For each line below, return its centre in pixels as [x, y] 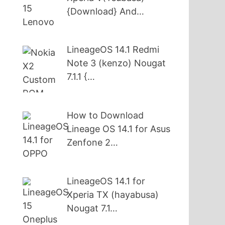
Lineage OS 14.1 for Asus [119, 129]
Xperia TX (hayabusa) [113, 195]
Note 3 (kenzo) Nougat [117, 63]
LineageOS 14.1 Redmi [113, 50]
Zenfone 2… [93, 143]
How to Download [105, 116]
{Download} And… [106, 11]
